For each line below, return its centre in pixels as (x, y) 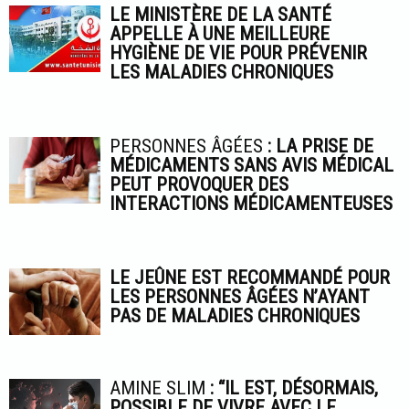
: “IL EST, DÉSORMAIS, (294, 388)
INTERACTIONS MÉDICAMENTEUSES (251, 204)
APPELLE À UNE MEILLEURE (220, 34)
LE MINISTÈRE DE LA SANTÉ (220, 15)
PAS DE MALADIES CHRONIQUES (235, 316)
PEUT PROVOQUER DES (199, 184)
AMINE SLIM (160, 388)
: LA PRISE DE (318, 146)
